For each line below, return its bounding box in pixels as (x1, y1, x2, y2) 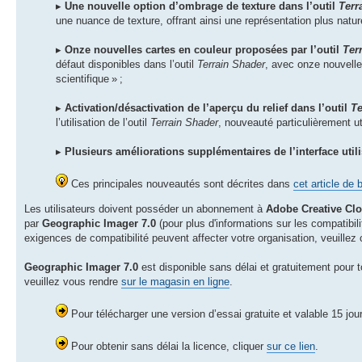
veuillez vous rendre (24, 275, 121, 288)
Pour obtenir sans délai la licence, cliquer (68, 339, 267, 352)
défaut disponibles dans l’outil (56, 57, 197, 70)
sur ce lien (267, 339, 315, 352)
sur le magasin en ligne (121, 275, 229, 288)
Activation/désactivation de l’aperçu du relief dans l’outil (65, 101, 351, 114)
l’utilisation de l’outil (56, 116, 150, 128)
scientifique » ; (56, 72, 123, 85)
